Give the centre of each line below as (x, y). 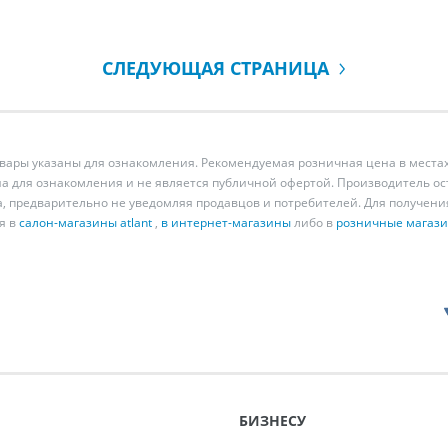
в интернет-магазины (226, 222)
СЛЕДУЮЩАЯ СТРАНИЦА (220, 68)
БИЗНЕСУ (272, 420)
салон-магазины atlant (85, 222)
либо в (313, 222)
